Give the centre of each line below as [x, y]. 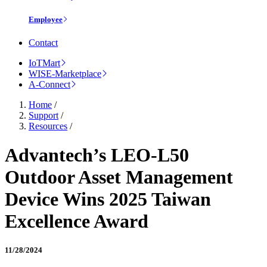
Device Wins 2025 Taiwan [108, 199]
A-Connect [49, 84]
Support [44, 115]
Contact [43, 42]
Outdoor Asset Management [119, 177]
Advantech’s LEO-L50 [97, 155]
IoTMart [44, 63]
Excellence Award [77, 221]
